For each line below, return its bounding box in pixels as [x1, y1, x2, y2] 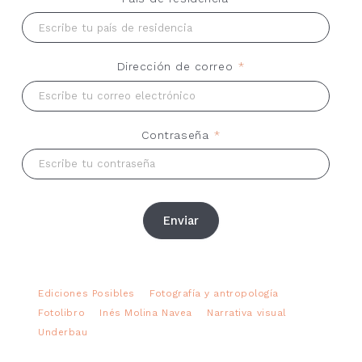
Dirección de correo [116, 60, 238, 74]
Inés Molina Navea [99, 306, 192, 318]
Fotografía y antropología [149, 287, 279, 299]
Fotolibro [38, 306, 86, 318]
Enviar [162, 213, 200, 229]
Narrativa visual [207, 306, 286, 318]
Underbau [38, 326, 88, 338]
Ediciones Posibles [38, 287, 135, 299]
